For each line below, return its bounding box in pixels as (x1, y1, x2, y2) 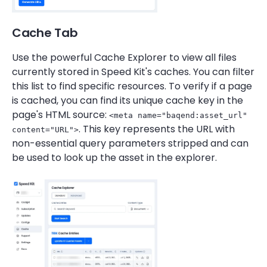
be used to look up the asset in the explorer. (12, 151, 217, 164)
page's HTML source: (12, 108, 109, 122)
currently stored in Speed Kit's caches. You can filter (12, 65, 254, 79)
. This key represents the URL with (79, 122, 235, 136)
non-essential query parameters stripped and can (12, 136, 249, 150)
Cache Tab (12, 24, 78, 41)
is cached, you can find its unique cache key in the (12, 94, 243, 107)
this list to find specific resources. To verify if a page (12, 79, 252, 93)
